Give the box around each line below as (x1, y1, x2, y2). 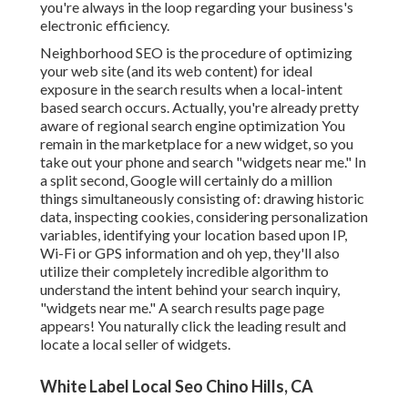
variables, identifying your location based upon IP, (40, 226, 347, 244)
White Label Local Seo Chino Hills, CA (40, 376, 313, 397)
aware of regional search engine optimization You (40, 117, 345, 135)
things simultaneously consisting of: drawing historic (40, 189, 364, 208)
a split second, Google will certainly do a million (40, 171, 332, 189)
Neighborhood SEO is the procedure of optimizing (40, 44, 352, 62)
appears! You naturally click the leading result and (40, 317, 346, 335)
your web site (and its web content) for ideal (40, 62, 312, 80)
